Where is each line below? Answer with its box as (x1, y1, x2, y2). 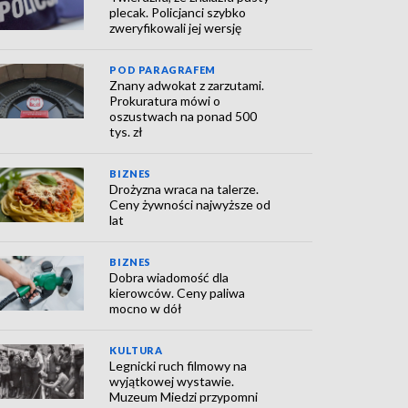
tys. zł (109, 124, 144, 139)
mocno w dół (109, 301, 183, 316)
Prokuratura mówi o (109, 93, 221, 108)
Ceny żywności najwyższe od (109, 197, 271, 212)
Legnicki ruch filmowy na (109, 358, 248, 373)
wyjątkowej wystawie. (109, 373, 235, 389)
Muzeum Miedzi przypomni (109, 389, 259, 404)
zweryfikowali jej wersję (109, 20, 242, 36)
